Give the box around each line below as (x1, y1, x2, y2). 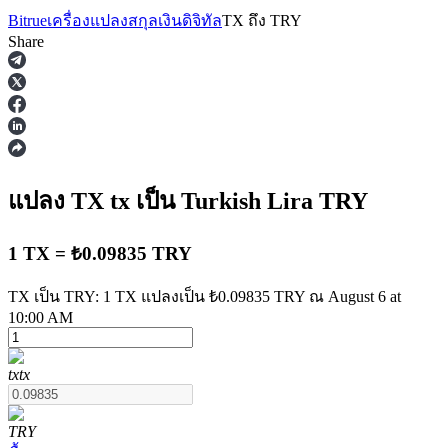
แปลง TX (8, 187, 110, 214)
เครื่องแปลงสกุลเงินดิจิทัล (47, 12, 222, 29)
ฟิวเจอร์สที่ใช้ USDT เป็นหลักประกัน (48, 393, 298, 410)
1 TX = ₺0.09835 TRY (8, 242, 192, 264)
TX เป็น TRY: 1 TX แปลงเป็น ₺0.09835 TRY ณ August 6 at (8, 287, 401, 305)
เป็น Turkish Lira (130, 187, 319, 214)
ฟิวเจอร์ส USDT (48, 352, 158, 369)
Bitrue (8, 12, 47, 29)
